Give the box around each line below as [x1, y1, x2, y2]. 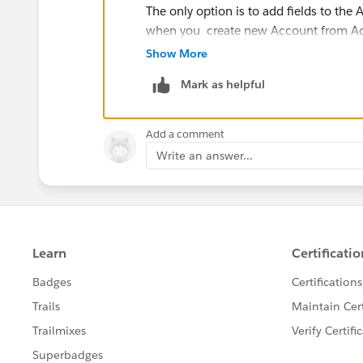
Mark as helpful [181, 76, 265, 92]
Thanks [146, 100, 186, 116]
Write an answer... [156, 147, 253, 163]
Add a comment [146, 126, 224, 141]
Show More [146, 45, 207, 61]
